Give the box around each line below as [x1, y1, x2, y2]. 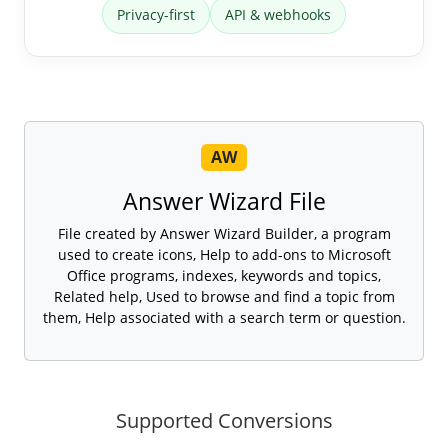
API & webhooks [225, 5, 331, 25]
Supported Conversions [115, 407, 333, 435]
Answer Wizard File [122, 185, 326, 218]
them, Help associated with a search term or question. [42, 308, 406, 328]
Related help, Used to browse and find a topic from [53, 287, 395, 307]
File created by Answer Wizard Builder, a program [57, 224, 391, 244]
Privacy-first [117, 5, 195, 25]
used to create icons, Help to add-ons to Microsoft [57, 245, 391, 265]
